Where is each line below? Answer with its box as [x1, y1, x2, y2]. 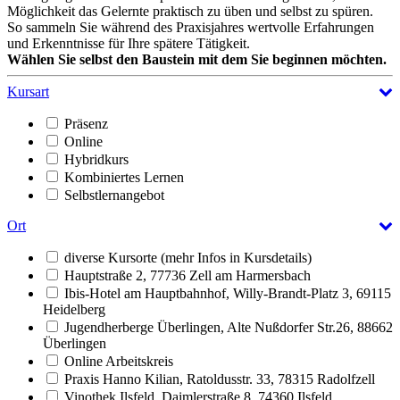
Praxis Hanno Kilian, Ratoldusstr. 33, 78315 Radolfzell [64, 371, 375, 387]
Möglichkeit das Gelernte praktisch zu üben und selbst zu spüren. [7, 3, 373, 19]
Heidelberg [43, 301, 105, 317]
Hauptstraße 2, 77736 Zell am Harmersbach [64, 267, 311, 283]
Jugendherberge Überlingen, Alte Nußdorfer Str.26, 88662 [64, 319, 393, 335]
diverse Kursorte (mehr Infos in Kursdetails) [64, 249, 312, 265]
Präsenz [64, 115, 108, 131]
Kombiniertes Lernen [64, 169, 184, 185]
